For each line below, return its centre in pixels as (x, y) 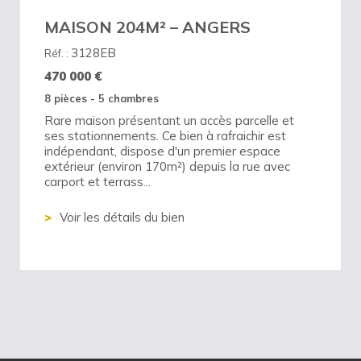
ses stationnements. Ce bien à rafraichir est (165, 135)
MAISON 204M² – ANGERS (147, 27)
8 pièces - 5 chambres (102, 98)
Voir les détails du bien (122, 218)
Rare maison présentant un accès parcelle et (169, 120)
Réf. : (58, 53)
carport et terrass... (98, 181)
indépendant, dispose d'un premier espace (162, 151)
